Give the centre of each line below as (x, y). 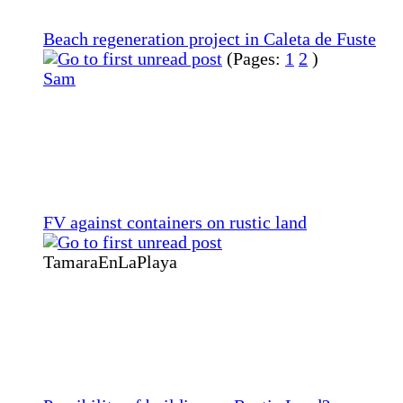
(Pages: (256, 58)
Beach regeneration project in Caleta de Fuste (210, 39)
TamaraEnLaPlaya (110, 262)
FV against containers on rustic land (175, 222)
